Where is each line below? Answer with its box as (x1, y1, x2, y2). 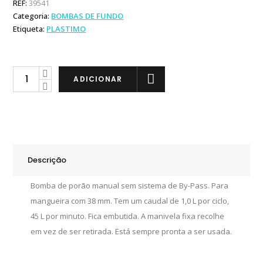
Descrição (28, 154, 67, 166)
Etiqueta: (13, 23, 47, 34)
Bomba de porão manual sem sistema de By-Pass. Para (31, 180, 229, 191)
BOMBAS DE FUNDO (51, 11, 124, 21)
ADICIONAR (73, 74, 123, 84)
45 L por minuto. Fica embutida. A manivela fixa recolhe (31, 211, 225, 221)
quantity (12, 129, 42, 140)
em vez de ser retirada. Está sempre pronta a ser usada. (31, 226, 232, 237)
